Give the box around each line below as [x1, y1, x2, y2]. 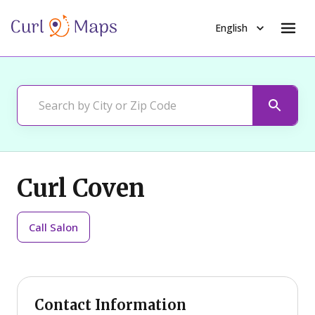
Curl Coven [17, 174, 145, 203]
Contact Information [34, 295, 186, 314]
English [215, 21, 247, 34]
